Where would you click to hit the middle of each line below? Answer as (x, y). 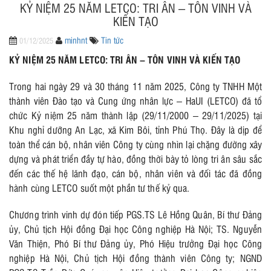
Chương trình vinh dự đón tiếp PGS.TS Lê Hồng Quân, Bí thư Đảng (135, 214)
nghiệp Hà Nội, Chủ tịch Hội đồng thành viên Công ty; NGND (135, 258)
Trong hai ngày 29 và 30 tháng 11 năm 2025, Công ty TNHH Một (135, 86)
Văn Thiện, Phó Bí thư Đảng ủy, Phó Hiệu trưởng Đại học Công (135, 243)
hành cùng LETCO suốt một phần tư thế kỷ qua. (100, 188)
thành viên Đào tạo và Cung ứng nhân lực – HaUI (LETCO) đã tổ (135, 100)
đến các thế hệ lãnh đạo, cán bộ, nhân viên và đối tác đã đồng (135, 173)
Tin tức (112, 40)
